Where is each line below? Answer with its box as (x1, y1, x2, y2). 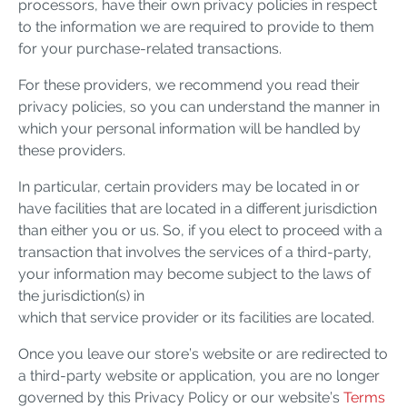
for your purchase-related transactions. (18, 39, 282, 57)
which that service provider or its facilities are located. (18, 308, 374, 326)
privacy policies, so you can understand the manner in (18, 97, 380, 115)
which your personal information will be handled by (18, 119, 361, 137)
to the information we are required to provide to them (18, 17, 374, 35)
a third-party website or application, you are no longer (18, 366, 380, 384)
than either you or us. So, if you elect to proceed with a (18, 221, 382, 239)
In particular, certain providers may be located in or (18, 177, 360, 195)
